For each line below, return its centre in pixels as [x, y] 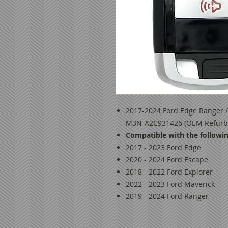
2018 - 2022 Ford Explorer [169, 172]
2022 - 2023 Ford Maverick [170, 184]
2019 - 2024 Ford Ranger [167, 196]
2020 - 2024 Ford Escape [167, 160]
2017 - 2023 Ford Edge [163, 147]
